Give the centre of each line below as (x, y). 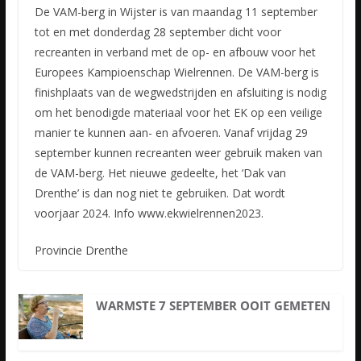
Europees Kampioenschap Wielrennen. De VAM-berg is (176, 73)
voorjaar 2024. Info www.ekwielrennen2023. (149, 214)
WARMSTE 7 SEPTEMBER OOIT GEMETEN (214, 306)
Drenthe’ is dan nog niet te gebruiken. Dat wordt (160, 193)
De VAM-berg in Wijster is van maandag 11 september (176, 12)
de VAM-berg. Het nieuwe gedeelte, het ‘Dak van (160, 173)
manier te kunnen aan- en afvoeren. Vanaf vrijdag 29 (171, 133)
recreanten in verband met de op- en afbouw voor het (175, 52)
